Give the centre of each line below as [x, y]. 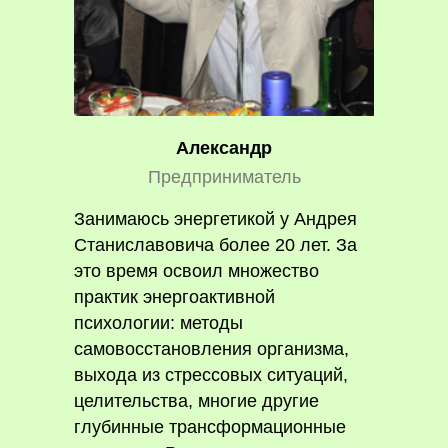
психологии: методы [158, 323]
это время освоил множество [196, 271]
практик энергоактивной [174, 297]
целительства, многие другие [196, 401]
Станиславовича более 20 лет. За [215, 245]
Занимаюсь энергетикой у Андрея [215, 219]
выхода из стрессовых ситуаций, [211, 375]
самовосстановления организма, [211, 349]
